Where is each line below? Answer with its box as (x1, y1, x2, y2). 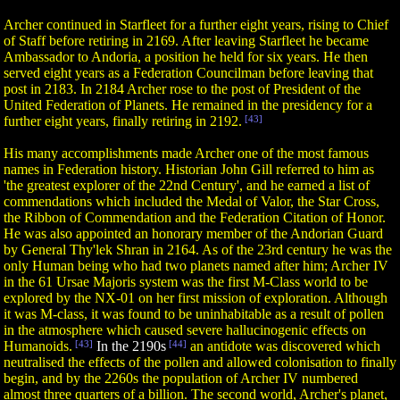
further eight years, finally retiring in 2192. (4, 113, 242, 129)
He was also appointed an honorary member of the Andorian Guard (4, 226, 383, 241)
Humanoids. (4, 338, 72, 354)
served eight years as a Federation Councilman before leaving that (4, 65, 373, 80)
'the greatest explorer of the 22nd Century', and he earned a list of (4, 178, 370, 193)
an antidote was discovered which (187, 338, 380, 354)
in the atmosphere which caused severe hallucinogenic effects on (4, 322, 366, 337)
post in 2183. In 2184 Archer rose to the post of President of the (4, 81, 361, 96)
